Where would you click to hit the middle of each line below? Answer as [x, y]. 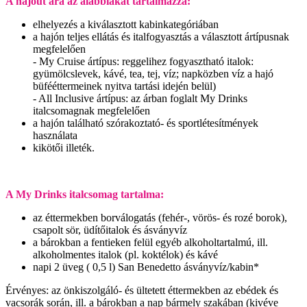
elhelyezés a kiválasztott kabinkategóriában [126, 25]
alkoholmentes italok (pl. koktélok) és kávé [125, 255]
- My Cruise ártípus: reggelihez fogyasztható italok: [143, 62]
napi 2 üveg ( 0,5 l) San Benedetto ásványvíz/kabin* [146, 267]
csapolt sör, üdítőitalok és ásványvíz [110, 230]
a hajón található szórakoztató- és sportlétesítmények [146, 123]
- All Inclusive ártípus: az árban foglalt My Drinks [140, 99]
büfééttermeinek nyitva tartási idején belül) [124, 86]
